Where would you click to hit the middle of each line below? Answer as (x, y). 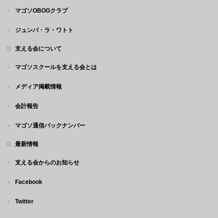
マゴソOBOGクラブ (42, 11)
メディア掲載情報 (39, 87)
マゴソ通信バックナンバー (50, 126)
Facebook (29, 182)
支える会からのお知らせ (47, 163)
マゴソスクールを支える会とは (56, 67)
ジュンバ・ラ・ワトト (45, 30)
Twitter (25, 201)
